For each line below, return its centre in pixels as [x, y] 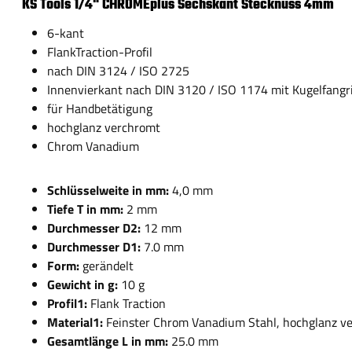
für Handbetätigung [100, 108]
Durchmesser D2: [95, 228]
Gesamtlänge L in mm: [109, 341]
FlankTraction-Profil [100, 52]
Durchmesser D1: [95, 247]
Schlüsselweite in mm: [110, 190]
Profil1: [69, 303]
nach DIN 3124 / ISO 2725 [118, 71]
